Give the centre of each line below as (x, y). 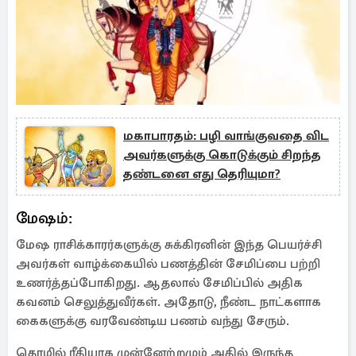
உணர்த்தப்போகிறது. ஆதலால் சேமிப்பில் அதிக (159, 283)
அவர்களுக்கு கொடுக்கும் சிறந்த (222, 155)
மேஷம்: (44, 218)
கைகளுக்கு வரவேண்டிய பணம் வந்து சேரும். (153, 321)
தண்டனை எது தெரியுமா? (202, 174)
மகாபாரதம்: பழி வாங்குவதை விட (226, 136)
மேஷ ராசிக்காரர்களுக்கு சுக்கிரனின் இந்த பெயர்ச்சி (169, 245)
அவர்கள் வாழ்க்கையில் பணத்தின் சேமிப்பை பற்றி (168, 264)
